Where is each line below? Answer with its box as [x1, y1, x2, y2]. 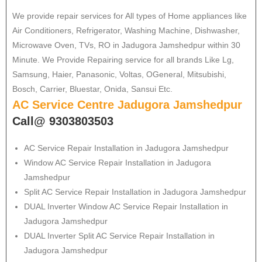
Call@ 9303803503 [12, 115, 113, 127]
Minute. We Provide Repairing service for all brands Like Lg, [12, 55, 234, 64]
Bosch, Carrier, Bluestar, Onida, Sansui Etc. [12, 84, 173, 94]
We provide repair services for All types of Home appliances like [12, 11, 247, 20]
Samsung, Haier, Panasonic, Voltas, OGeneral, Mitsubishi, [12, 70, 226, 79]
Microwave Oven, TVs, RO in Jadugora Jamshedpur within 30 [12, 40, 240, 50]
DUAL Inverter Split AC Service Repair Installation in [24, 231, 215, 240]
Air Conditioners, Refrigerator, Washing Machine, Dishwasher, [12, 26, 240, 35]
